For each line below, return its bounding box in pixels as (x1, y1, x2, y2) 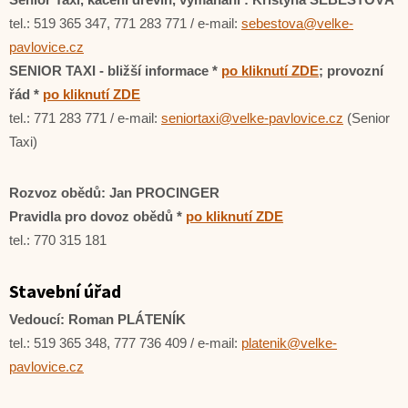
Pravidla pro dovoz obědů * (9, 209, 186, 224)
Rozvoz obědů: (9, 185, 106, 200)
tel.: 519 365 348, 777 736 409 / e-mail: (9, 335, 241, 351)
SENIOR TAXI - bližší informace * (9, 63, 221, 78)
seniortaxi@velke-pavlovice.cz (161, 110, 343, 126)
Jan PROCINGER (109, 185, 219, 200)
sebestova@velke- (241, 15, 353, 31)
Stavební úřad (9, 280, 121, 302)
